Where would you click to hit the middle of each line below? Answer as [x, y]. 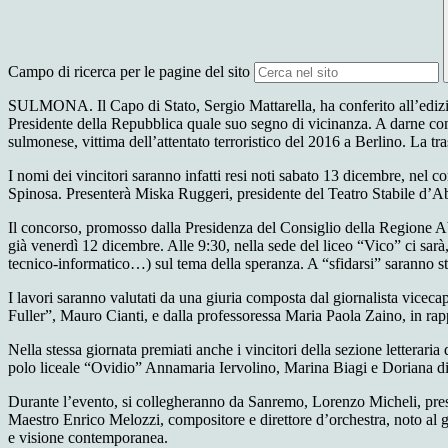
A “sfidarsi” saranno [372, 264]
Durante [35, 402]
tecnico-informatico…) [79, 264]
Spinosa [33, 194]
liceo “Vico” [362, 246]
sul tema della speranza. [229, 264]
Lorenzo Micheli [364, 402]
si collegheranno [175, 402]
